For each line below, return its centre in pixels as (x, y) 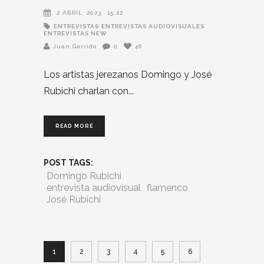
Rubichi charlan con (86, 91)
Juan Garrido (75, 47)
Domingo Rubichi (84, 176)
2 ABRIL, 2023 (79, 13)
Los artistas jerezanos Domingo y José (128, 75)
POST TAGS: (68, 163)
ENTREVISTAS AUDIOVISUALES (153, 27)
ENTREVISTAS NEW (75, 34)
